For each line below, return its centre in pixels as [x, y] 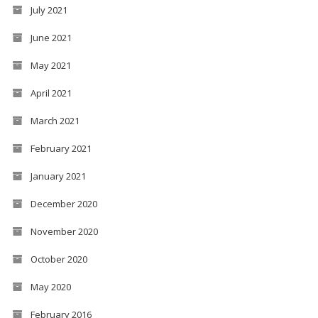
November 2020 [64, 231]
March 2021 [55, 120]
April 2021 [51, 93]
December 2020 [64, 203]
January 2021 [58, 176]
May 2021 [50, 65]
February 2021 [61, 148]
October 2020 [59, 259]
